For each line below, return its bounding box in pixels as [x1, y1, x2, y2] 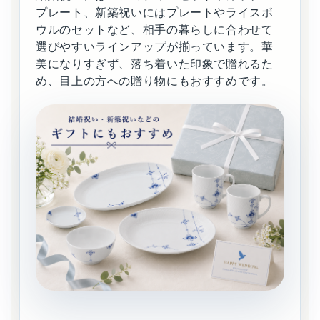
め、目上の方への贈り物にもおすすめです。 [36, 74, 274, 87]
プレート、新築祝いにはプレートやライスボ [36, 6, 274, 19]
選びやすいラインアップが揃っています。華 [36, 40, 274, 53]
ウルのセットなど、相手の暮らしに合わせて [36, 23, 274, 36]
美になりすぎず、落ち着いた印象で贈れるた [36, 57, 274, 70]
